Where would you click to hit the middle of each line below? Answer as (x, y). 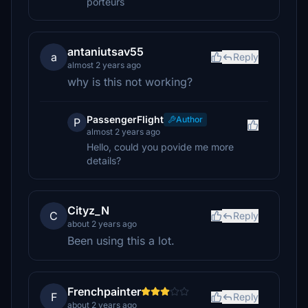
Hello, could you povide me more (160, 147)
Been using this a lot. (121, 241)
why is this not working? (130, 82)
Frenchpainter (104, 291)
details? (104, 161)
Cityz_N (88, 210)
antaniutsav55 (106, 52)
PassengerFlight (125, 119)
